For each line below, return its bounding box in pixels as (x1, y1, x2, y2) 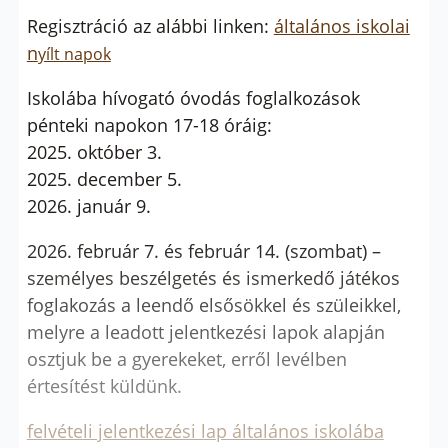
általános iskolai (273, 13, 410, 38)
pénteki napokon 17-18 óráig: (26, 112, 272, 137)
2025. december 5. (26, 166, 182, 191)
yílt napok (37, 42, 111, 65)
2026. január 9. (26, 193, 151, 218)
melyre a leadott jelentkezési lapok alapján (26, 319, 385, 344)
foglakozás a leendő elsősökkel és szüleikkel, (26, 292, 401, 317)
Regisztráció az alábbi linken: (26, 13, 274, 38)
